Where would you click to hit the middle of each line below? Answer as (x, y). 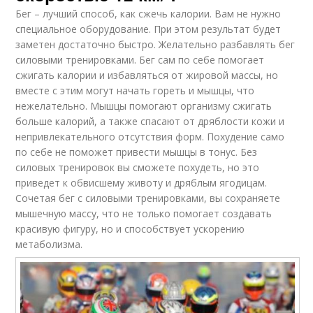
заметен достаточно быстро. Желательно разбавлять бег (155, 44)
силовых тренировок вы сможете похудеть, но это (138, 167)
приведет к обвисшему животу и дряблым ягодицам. (141, 182)
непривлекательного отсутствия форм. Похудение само (150, 136)
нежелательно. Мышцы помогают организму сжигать (144, 105)
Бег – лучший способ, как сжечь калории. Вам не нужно (148, 13)
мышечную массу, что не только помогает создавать (144, 213)
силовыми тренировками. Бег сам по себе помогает (140, 59)
